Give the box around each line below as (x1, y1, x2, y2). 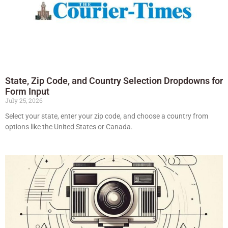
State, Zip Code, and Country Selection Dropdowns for (5, 75, 223, 86)
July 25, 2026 (5, 96, 43, 104)
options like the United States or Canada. (5, 122, 133, 131)
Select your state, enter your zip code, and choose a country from (5, 111, 208, 120)
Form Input (5, 85, 49, 97)
